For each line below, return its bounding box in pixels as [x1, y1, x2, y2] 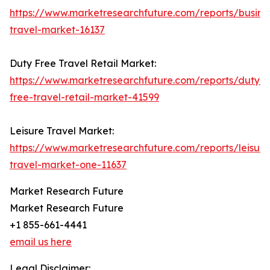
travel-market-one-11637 [10, 159, 127, 171]
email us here [10, 236, 72, 248]
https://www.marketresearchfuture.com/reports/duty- [10, 74, 264, 87]
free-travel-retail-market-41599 [10, 91, 159, 104]
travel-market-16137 [10, 24, 105, 36]
